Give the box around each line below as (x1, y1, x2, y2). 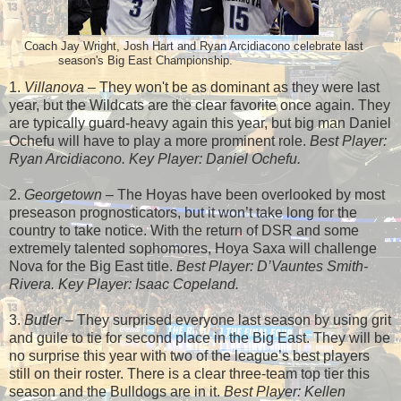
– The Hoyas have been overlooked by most (102, 186, 385, 202)
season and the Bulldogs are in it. (9, 383, 224, 399)
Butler (24, 311, 62, 328)
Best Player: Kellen (224, 383, 346, 399)
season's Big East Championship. (57, 54, 329, 67)
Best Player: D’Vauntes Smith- (176, 258, 368, 274)
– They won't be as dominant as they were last (84, 79, 380, 95)
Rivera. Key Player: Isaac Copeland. (9, 276, 239, 292)
